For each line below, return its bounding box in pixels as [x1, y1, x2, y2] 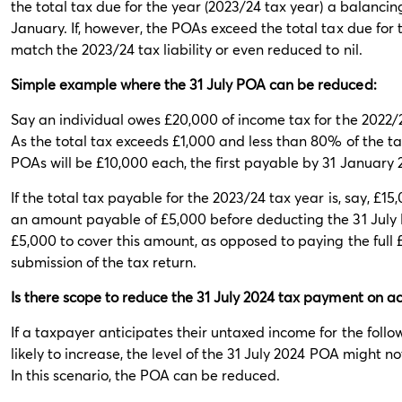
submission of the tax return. [11, 252, 197, 271]
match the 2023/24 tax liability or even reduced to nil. [11, 39, 363, 58]
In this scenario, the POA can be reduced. [11, 365, 281, 384]
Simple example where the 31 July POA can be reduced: [11, 74, 377, 93]
